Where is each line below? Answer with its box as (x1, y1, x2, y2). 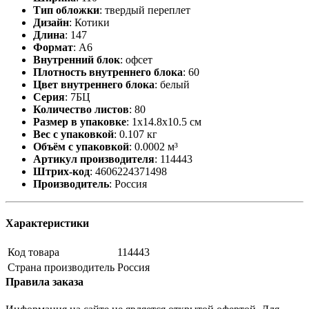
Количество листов (33, 103, 129, 115)
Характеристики (6, 217, 89, 229)
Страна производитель (8, 261, 114, 274)
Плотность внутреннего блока (33, 66, 183, 78)
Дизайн (33, 16, 69, 28)
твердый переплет (105, 3, 190, 16)
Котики (74, 16, 110, 28)
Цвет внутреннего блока (33, 78, 154, 90)
